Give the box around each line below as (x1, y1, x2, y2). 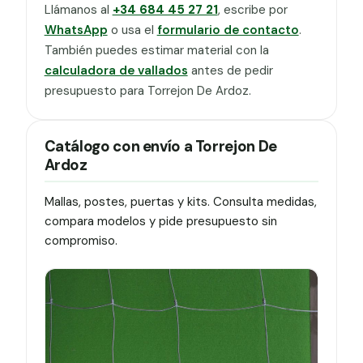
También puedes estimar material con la (44, 41, 269, 58)
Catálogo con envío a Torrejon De (44, 137, 277, 157)
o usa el (107, 21, 157, 38)
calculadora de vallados (44, 62, 188, 79)
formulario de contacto (156, 21, 299, 38)
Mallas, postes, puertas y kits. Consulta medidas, (44, 194, 317, 211)
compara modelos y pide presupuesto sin (44, 213, 277, 230)
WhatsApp (44, 21, 108, 38)
